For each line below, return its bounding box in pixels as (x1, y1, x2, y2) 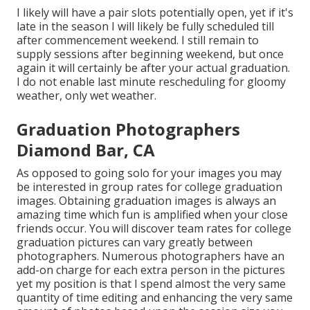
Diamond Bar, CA (17, 138, 155, 161)
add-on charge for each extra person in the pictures (17, 262, 285, 277)
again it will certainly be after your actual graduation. (17, 60, 290, 75)
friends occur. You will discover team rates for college (17, 220, 291, 236)
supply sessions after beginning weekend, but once (17, 46, 284, 62)
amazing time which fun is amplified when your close (17, 206, 288, 222)
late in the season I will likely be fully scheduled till (17, 18, 274, 34)
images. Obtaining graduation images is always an (17, 192, 276, 208)
